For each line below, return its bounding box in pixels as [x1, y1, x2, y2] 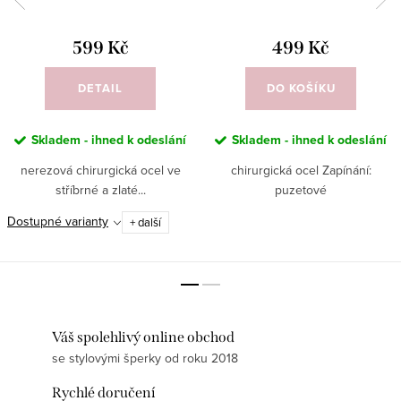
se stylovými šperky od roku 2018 [52, 348, 238, 367]
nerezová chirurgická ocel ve [20, 161, 181, 180]
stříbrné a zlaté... [55, 181, 146, 200]
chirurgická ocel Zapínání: [230, 161, 371, 180]
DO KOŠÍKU [266, 80, 336, 98]
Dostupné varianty [7, 211, 108, 230]
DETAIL [78, 80, 123, 98]
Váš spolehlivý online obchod [52, 328, 235, 346]
